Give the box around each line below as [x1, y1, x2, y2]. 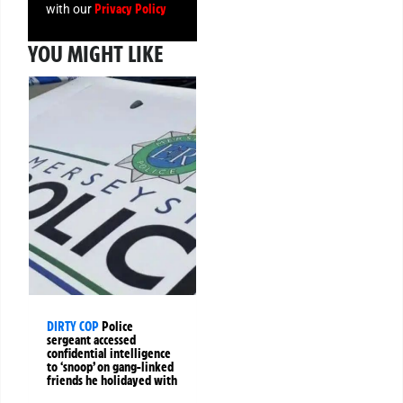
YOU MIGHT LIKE [28, 39, 164, 68]
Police [102, 318, 133, 335]
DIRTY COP [47, 318, 99, 335]
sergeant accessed [47, 331, 136, 348]
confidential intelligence [47, 345, 171, 362]
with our [46, 2, 94, 17]
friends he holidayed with [47, 372, 177, 389]
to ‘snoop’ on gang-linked [47, 358, 174, 375]
